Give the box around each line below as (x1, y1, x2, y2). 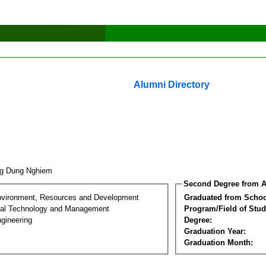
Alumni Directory (134, 80, 210, 90)
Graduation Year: (184, 226, 246, 236)
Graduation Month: (184, 237, 253, 247)
